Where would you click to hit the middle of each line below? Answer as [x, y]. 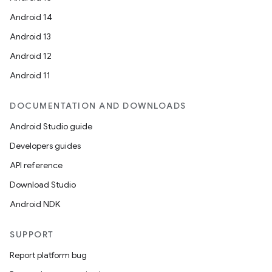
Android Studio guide [51, 126]
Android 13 [30, 36]
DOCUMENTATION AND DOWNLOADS [98, 106]
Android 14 [31, 17]
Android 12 [31, 56]
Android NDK [35, 204]
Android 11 [30, 75]
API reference [36, 165]
